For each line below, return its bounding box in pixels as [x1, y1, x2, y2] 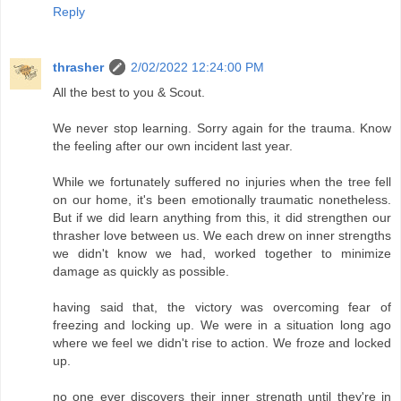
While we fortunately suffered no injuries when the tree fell [53, 175, 391, 190]
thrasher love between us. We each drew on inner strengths [53, 228, 391, 243]
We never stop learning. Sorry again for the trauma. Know [53, 121, 391, 136]
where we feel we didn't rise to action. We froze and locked [53, 336, 391, 351]
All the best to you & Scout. [53, 85, 205, 100]
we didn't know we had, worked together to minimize [53, 246, 391, 261]
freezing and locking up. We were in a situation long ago [53, 318, 391, 333]
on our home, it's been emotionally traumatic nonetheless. [53, 192, 391, 208]
